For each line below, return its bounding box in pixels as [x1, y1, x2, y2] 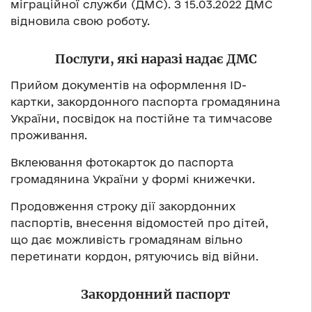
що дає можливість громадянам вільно [10, 233, 242, 247]
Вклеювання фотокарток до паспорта [10, 156, 233, 169]
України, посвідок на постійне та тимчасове [10, 112, 272, 125]
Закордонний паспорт [81, 286, 231, 303]
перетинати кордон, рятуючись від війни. [10, 250, 258, 263]
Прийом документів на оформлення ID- [10, 79, 247, 92]
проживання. [10, 129, 87, 142]
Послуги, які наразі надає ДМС [54, 51, 257, 68]
